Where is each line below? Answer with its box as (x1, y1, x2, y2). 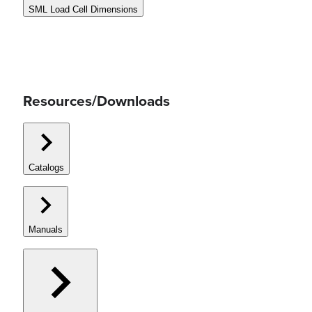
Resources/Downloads (23, 93, 170, 111)
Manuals (29, 224, 63, 235)
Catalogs (29, 162, 64, 173)
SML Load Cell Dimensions (29, 3, 138, 15)
